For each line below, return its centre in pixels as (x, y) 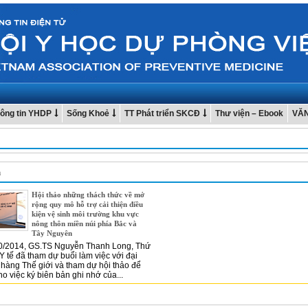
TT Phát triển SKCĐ (162, 113)
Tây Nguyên (52, 233)
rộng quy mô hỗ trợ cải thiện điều (87, 204)
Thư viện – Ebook (249, 113)
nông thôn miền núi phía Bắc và (84, 223)
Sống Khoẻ (88, 113)
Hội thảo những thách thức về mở (88, 195)
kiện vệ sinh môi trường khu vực (85, 214)
